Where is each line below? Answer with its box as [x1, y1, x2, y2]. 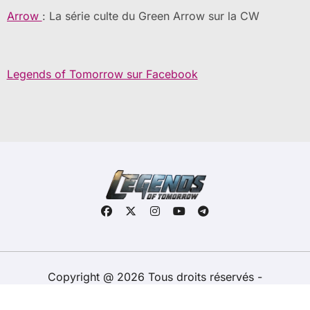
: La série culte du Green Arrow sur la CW [42, 8, 259, 23]
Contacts [194, 288, 241, 302]
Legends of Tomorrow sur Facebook [6, 66, 198, 81]
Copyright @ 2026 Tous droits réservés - [48, 270, 262, 284]
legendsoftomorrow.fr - [69, 288, 194, 302]
